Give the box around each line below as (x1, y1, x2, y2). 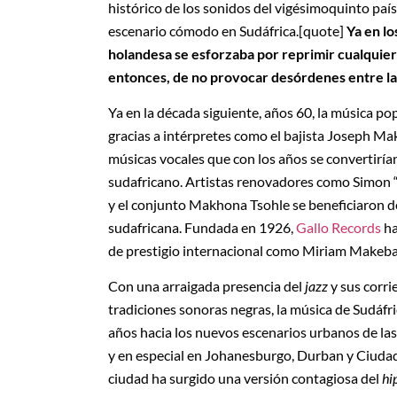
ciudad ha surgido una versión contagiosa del (108, 370, 382, 387)
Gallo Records (296, 218, 381, 236)
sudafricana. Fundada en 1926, (108, 218, 296, 236)
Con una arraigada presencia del (108, 277, 305, 295)
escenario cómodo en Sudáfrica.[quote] (108, 21, 344, 39)
